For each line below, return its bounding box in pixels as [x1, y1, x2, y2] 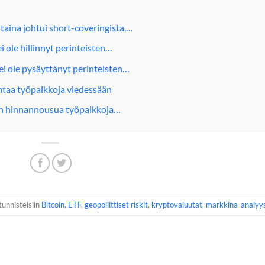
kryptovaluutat [151, 200, 203, 210]
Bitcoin [41, 200, 65, 210]
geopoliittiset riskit [85, 200, 148, 210]
